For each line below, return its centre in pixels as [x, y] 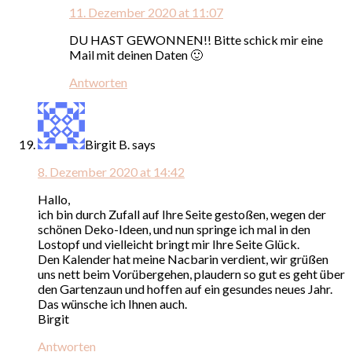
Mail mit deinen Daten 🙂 [136, 54]
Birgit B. [107, 144]
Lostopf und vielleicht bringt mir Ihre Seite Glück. [169, 244]
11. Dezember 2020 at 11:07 [146, 12]
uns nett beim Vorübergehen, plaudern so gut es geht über [191, 273]
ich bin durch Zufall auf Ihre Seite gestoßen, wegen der [182, 214]
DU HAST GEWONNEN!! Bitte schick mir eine [196, 39]
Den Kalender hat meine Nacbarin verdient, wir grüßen [183, 258]
